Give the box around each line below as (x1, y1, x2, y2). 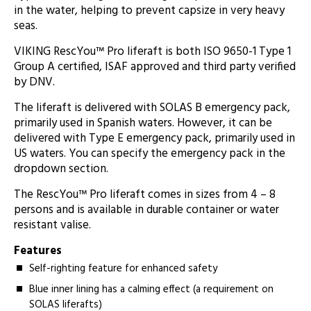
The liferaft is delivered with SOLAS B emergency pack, (14, 98, 290, 117)
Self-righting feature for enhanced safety (29, 260, 218, 277)
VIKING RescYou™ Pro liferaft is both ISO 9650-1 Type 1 (14, 42, 291, 61)
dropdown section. (14, 159, 108, 178)
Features (14, 241, 65, 260)
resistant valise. (14, 215, 91, 235)
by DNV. (14, 72, 55, 92)
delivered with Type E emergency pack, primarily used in (14, 128, 295, 148)
